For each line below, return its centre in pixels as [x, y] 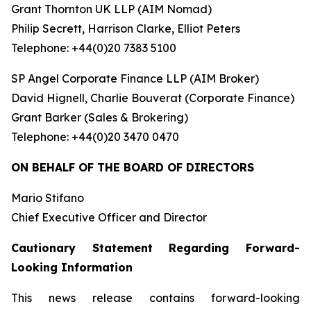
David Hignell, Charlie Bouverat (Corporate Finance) [153, 98]
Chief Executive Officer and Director [109, 217]
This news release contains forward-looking [155, 298]
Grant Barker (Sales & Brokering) [100, 117]
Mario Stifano [48, 198]
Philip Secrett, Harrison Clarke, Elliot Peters [126, 28]
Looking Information [72, 267]
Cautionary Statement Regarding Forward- [155, 248]
